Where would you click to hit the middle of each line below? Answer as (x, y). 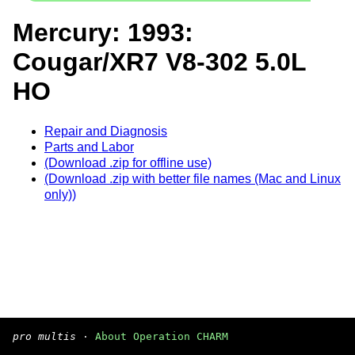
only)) (60, 194)
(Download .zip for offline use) (128, 162)
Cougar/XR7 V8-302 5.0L (159, 62)
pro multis (44, 336)
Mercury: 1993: (103, 33)
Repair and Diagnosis (106, 131)
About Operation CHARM (162, 336)
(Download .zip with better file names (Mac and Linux (193, 178)
